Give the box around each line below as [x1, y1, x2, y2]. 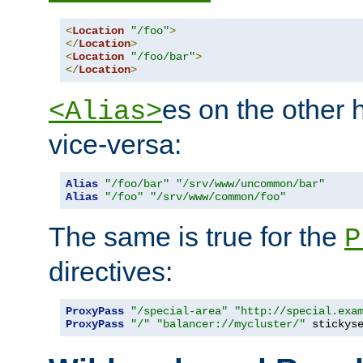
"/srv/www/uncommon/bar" [176, 177, 325, 190]
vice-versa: [49, 128, 181, 160]
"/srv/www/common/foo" [150, 190, 286, 203]
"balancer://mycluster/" [156, 317, 305, 331]
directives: [49, 255, 173, 287]
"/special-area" [130, 304, 228, 318]
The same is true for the [49, 220, 344, 252]
